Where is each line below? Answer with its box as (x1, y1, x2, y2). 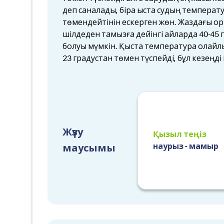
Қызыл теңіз (153, 130, 206, 139)
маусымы (62, 142, 115, 154)
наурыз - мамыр (153, 142, 218, 151)
